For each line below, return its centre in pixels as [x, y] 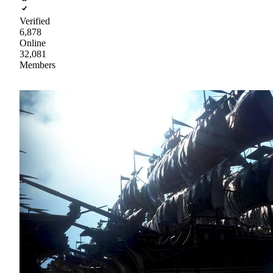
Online [33, 43]
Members [37, 65]
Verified [35, 21]
